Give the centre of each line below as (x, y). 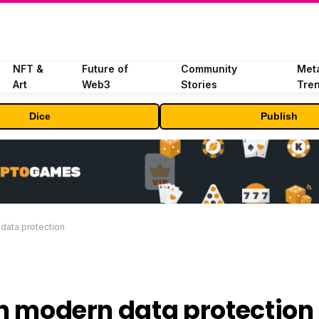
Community (209, 69)
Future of (105, 69)
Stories (199, 84)
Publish (279, 116)
